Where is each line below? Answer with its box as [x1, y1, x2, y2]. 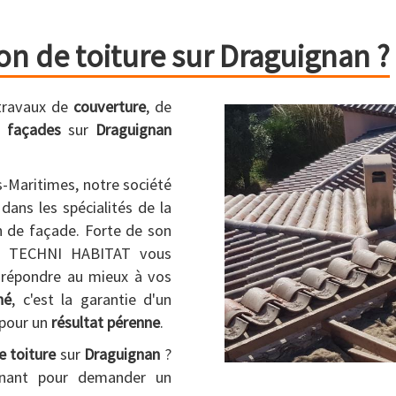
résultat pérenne [51, 312, 160, 332]
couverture [73, 96, 146, 117]
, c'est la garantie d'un [11, 289, 171, 309]
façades [6, 119, 61, 140]
